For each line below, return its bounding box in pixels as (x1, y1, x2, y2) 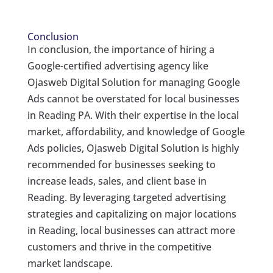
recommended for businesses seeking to (27, 157, 216, 171)
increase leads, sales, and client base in (27, 174, 207, 188)
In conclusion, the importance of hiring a (27, 42, 214, 56)
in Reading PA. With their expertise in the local (27, 108, 239, 122)
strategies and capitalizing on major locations (27, 207, 236, 221)
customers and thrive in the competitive (27, 239, 211, 253)
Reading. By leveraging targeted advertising (27, 190, 226, 204)
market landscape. (27, 256, 113, 270)
